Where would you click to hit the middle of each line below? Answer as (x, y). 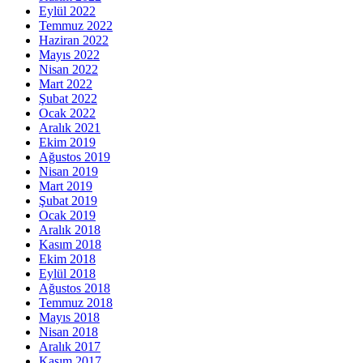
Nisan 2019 (68, 171)
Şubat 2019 (68, 200)
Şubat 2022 (68, 98)
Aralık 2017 (70, 346)
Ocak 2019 (67, 215)
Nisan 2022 (68, 69)
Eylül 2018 (67, 273)
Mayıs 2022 (69, 54)
